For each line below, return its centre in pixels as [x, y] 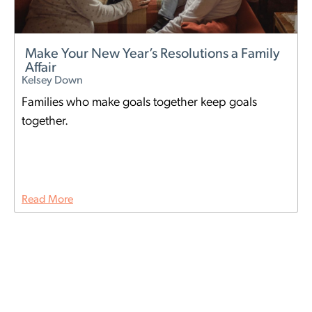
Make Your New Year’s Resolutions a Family [153, 55]
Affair [41, 69]
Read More [47, 200]
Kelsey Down [52, 81]
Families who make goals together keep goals [139, 103]
